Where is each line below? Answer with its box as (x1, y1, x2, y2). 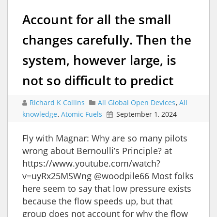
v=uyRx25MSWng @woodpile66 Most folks (22, 170, 194, 182)
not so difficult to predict (22, 71, 173, 89)
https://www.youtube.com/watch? (22, 157, 160, 169)
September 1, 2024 (116, 109, 177, 119)
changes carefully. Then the (22, 31, 191, 48)
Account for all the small (22, 10, 171, 28)
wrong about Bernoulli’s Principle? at (22, 144, 172, 156)
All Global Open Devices (98, 97, 175, 107)
